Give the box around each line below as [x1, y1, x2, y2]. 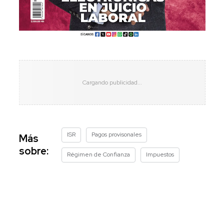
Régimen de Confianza [66, 150, 130, 158]
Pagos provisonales [91, 130, 141, 138]
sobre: [18, 144, 48, 157]
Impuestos [145, 150, 174, 158]
